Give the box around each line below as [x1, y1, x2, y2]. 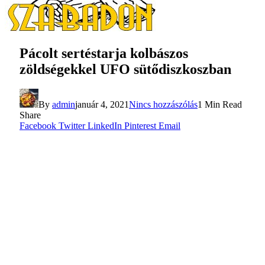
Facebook [20, 121, 56, 131]
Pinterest [124, 121, 156, 131]
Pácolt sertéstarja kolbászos [20, 45, 188, 61]
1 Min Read [198, 99, 242, 110]
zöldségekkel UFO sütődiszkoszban [20, 61, 231, 77]
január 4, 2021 [75, 99, 129, 110]
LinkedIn [88, 121, 122, 131]
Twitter [59, 121, 85, 131]
